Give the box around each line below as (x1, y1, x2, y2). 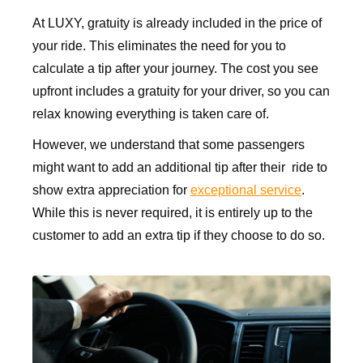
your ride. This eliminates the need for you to (32, 39, 286, 53)
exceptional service (190, 183, 301, 198)
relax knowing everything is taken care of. (32, 107, 269, 122)
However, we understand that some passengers (32, 138, 305, 152)
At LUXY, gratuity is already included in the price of (32, 16, 322, 31)
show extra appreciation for (32, 183, 190, 198)
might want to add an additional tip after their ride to (32, 160, 327, 175)
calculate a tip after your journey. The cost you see (32, 62, 318, 76)
